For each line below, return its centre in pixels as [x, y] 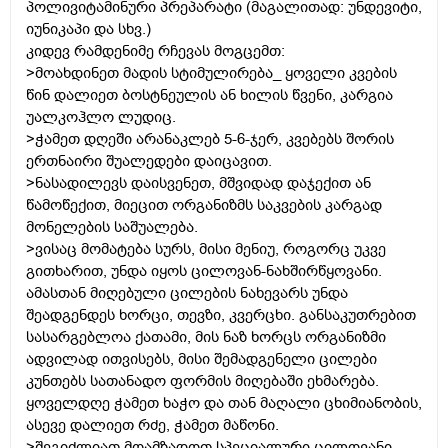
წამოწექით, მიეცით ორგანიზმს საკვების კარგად [204, 205]
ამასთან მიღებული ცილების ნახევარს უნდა [187, 293]
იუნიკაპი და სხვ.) [88, 29]
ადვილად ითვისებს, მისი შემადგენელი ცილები [201, 359]
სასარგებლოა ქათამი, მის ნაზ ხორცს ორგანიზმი [206, 337]
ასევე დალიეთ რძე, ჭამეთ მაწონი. [152, 425]
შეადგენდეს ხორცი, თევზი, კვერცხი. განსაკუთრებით [221, 315]
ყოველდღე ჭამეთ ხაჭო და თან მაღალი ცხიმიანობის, [224, 403]
